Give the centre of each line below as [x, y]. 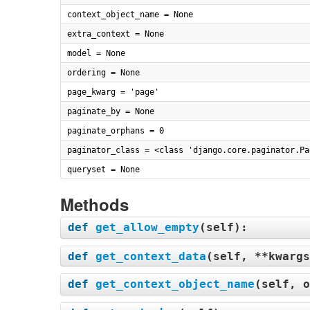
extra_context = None [116, 34]
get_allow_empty [147, 227]
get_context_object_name [175, 284]
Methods [94, 204]
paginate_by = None [111, 111]
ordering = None [103, 73]
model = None [96, 53]
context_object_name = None [130, 15]
